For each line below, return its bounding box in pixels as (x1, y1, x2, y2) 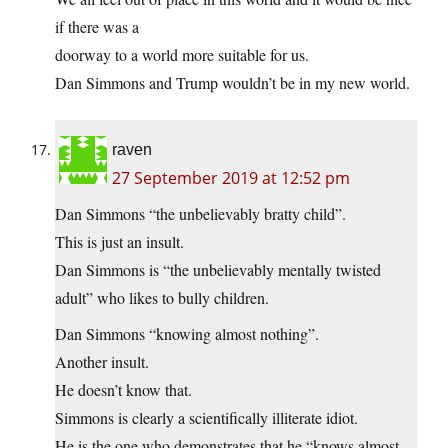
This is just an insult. (55, 230, 184, 252)
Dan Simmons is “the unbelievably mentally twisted (55, 258, 381, 280)
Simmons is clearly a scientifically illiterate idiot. (55, 406, 358, 428)
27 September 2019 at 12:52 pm (112, 166, 350, 189)
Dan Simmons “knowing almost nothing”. (55, 322, 319, 344)
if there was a (55, 15, 139, 37)
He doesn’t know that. (55, 378, 192, 400)
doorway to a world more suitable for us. (55, 43, 309, 65)
